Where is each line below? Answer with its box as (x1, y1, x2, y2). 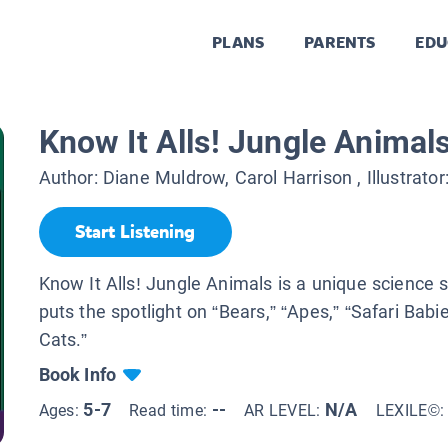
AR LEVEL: (243, 400, 326, 420)
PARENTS (304, 32, 376, 54)
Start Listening (75, 220, 195, 245)
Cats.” (38, 328, 88, 350)
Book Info (38, 363, 117, 385)
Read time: (128, 400, 212, 420)
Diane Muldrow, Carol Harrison (102, 167, 353, 189)
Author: (38, 167, 103, 189)
